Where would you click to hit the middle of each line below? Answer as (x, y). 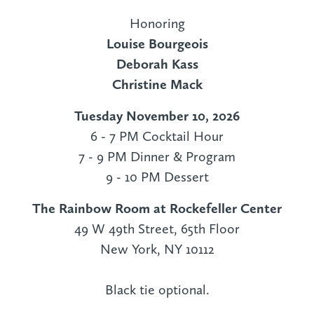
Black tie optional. (157, 290)
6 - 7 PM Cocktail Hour (157, 136)
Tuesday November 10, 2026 (157, 116)
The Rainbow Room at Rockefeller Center (157, 209)
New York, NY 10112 (157, 249)
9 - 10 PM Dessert (157, 177)
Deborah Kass (157, 64)
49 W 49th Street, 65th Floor (157, 229)
